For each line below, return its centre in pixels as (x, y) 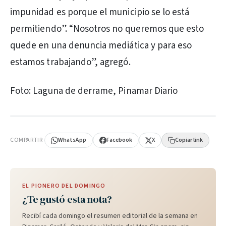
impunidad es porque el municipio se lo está (100, 12)
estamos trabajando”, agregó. (70, 62)
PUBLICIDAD (32, 122)
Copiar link (189, 140)
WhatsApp (72, 140)
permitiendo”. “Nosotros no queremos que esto (107, 29)
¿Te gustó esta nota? (67, 199)
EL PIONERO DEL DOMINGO (64, 186)
